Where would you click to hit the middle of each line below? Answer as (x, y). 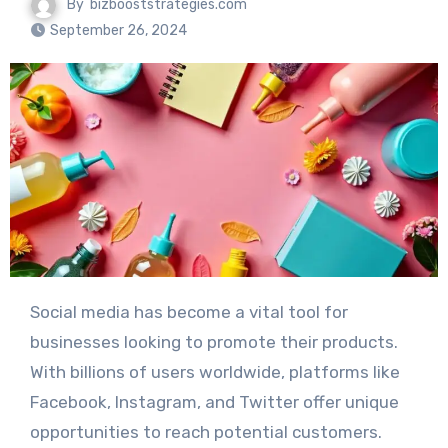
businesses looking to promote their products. (213, 342)
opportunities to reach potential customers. (205, 432)
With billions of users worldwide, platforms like (214, 372)
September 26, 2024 (118, 30)
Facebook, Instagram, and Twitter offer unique (214, 402)
